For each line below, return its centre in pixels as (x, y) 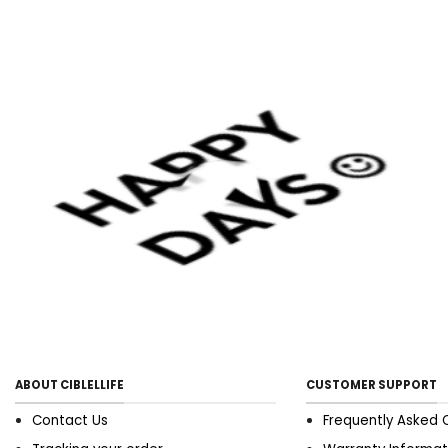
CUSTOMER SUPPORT (372, 385)
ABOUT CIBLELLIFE (69, 385)
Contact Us (70, 421)
